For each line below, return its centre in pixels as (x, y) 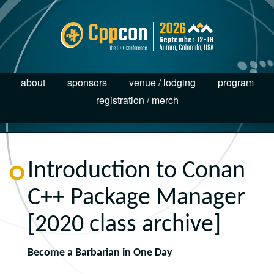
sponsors (87, 82)
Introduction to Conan (136, 171)
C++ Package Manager (136, 198)
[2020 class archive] (124, 225)
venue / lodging (162, 82)
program (235, 82)
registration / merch (137, 100)
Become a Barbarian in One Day (100, 253)
